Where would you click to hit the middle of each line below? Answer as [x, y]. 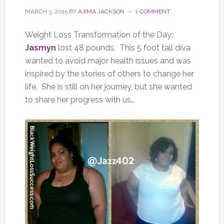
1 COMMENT [152, 11]
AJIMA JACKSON [101, 11]
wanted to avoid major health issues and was [108, 60]
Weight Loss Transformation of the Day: [99, 34]
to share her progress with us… [79, 99]
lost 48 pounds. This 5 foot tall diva [123, 47]
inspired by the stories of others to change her [109, 73]
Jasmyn [40, 47]
